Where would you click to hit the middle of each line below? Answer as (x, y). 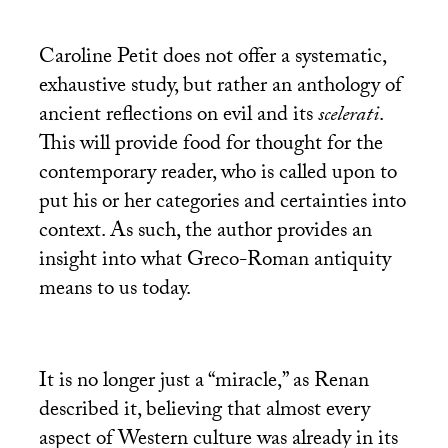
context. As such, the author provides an (205, 232)
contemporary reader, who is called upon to (217, 174)
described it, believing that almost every (204, 411)
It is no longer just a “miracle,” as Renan (203, 382)
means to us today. (114, 290)
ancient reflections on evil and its (178, 116)
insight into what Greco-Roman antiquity (214, 261)
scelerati (348, 116)
